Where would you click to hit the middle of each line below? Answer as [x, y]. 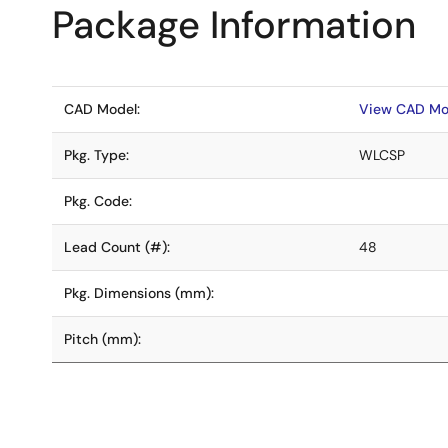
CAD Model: [102, 109]
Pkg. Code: [98, 201]
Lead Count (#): [117, 247]
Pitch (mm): [102, 339]
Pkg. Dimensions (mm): [139, 293]
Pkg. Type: [96, 155]
